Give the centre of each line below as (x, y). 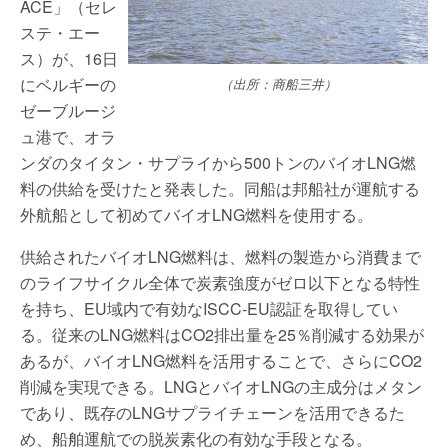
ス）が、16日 (69, 58)
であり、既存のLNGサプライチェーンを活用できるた (212, 412)
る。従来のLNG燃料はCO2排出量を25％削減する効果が (222, 334)
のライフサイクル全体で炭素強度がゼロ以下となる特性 (220, 282)
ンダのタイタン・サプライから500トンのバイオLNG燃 (218, 162)
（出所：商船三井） (278, 83)
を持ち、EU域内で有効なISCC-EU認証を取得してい (209, 308)
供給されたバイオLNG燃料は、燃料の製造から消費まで (220, 256)
